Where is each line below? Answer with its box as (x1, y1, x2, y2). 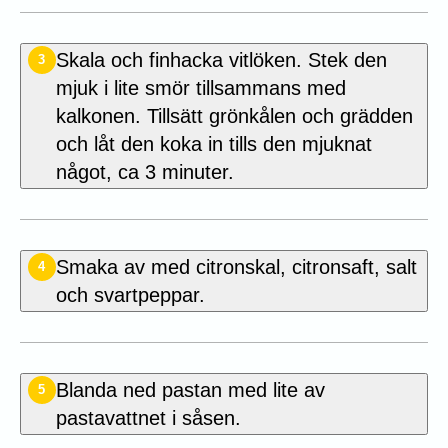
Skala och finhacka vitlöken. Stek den (55, 48, 387, 71)
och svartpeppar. (55, 283, 205, 306)
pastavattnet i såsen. (55, 406, 241, 429)
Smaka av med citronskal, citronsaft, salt (55, 255, 417, 278)
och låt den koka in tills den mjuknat (55, 132, 372, 155)
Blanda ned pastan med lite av (55, 378, 325, 401)
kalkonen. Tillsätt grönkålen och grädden (55, 104, 413, 127)
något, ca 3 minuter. (55, 160, 234, 183)
